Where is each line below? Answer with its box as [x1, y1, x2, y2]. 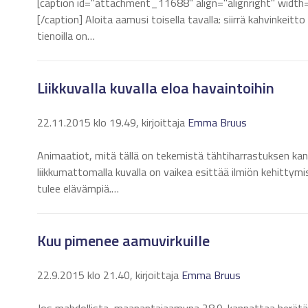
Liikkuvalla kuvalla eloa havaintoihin [37, 76, 274, 100]
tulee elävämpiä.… [37, 180, 119, 197]
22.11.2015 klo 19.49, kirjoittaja [37, 114, 188, 131]
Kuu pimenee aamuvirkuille [37, 229, 210, 252]
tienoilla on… [37, 27, 95, 44]
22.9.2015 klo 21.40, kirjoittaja [37, 267, 181, 283]
